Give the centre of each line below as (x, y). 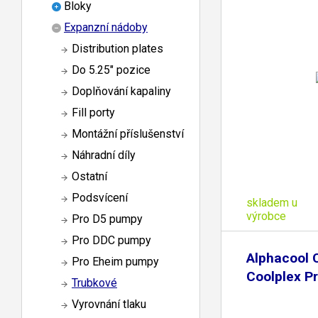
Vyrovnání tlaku (109, 305)
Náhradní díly (104, 155)
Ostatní (89, 177)
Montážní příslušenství (128, 134)
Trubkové (94, 283)
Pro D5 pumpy (107, 219)
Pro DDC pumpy (111, 241)
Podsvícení (100, 198)
